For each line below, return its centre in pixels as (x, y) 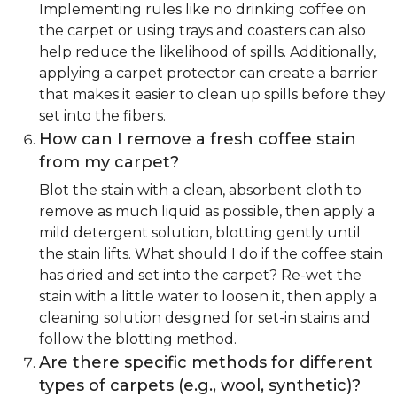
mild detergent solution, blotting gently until (200, 233)
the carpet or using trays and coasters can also (202, 31)
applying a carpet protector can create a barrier (208, 74)
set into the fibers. (102, 116)
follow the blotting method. (138, 339)
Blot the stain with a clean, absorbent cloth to (200, 191)
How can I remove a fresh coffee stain (198, 140)
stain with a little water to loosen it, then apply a (208, 297)
